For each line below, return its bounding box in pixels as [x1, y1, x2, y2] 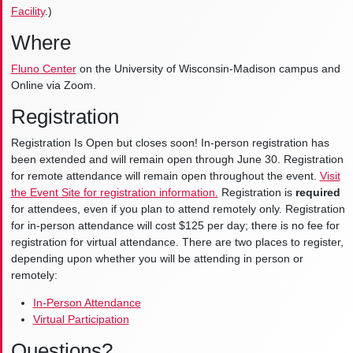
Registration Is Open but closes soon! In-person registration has [10, 136, 329, 150]
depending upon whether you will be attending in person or [10, 252, 303, 266]
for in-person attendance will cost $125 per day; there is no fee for [10, 219, 340, 232]
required [295, 186, 340, 199]
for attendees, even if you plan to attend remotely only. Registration [10, 203, 345, 216]
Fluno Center [10, 62, 76, 76]
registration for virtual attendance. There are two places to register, [10, 236, 344, 249]
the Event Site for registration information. [10, 186, 218, 199]
